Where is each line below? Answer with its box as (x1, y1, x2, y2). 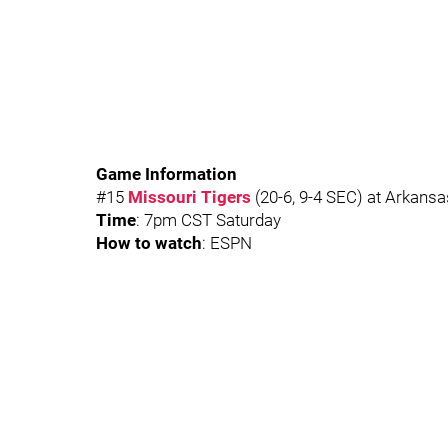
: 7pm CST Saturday (136, 210, 281, 230)
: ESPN (202, 233, 252, 253)
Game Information (96, 164, 237, 184)
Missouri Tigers (128, 187, 251, 207)
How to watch (96, 233, 202, 253)
